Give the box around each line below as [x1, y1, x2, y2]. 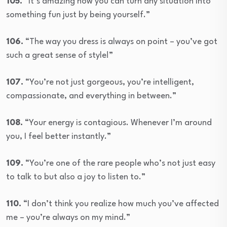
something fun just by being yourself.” [6, 10, 150, 19]
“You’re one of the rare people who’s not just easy [23, 159, 215, 168]
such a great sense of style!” [6, 51, 113, 60]
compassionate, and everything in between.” [6, 91, 176, 100]
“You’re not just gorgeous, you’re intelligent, [23, 78, 194, 87]
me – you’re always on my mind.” [6, 213, 130, 222]
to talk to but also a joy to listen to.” [6, 172, 145, 181]
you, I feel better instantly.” [6, 132, 111, 141]
